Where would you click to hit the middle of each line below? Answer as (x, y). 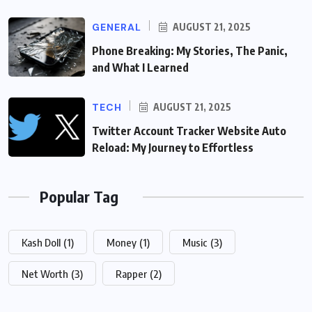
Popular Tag (79, 197)
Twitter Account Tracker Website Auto (189, 131)
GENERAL (117, 28)
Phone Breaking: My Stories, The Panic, (190, 51)
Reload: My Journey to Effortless (173, 148)
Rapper (131, 274)
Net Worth (45, 274)
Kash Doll (41, 243)
